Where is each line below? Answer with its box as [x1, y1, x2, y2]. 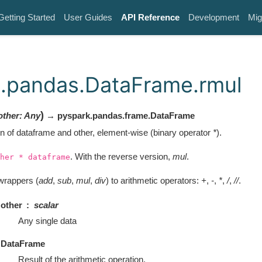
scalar [33, 199, 58, 210]
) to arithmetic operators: [105, 175, 201, 186]
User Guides [64, 12, 112, 22]
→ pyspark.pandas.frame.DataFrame [43, 110, 195, 120]
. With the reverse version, [70, 151, 173, 161]
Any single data [18, 215, 77, 226]
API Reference [121, 12, 180, 22]
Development [188, 12, 239, 22]
